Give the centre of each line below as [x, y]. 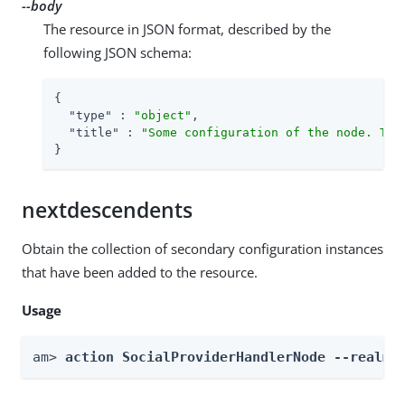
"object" [163, 115]
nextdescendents [107, 210]
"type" [90, 115]
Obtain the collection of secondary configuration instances [202, 248]
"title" [94, 132]
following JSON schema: [118, 52]
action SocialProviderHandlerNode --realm [232, 357]
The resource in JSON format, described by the [187, 28]
